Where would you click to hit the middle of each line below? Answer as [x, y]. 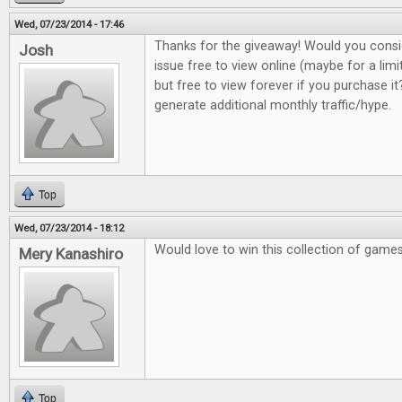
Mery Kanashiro [71, 254]
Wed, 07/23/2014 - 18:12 [69, 228]
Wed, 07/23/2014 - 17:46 [69, 25]
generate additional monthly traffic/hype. [273, 106]
